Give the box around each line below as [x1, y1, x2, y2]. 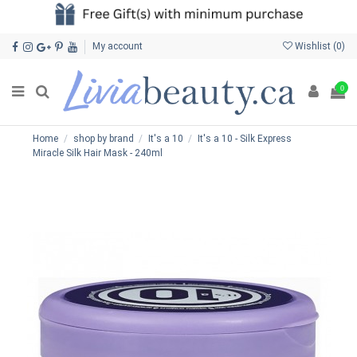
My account [92, 40, 143, 52]
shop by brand [73, 133, 134, 145]
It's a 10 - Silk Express [197, 133, 292, 145]
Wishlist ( [292, 40, 336, 52]
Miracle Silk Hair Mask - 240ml [33, 147, 163, 159]
